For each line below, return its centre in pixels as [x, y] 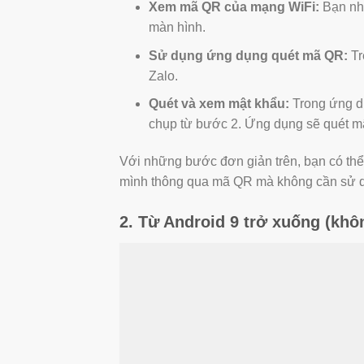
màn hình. [177, 28]
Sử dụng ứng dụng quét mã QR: [248, 55]
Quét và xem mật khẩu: [219, 104]
